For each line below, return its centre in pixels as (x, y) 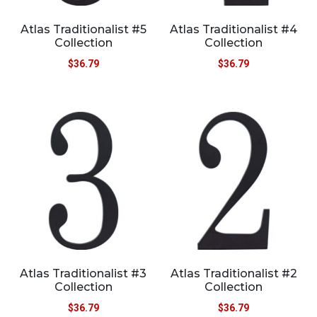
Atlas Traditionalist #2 (234, 274)
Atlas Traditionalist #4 (234, 29)
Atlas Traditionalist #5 (83, 29)
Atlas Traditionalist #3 (83, 274)
